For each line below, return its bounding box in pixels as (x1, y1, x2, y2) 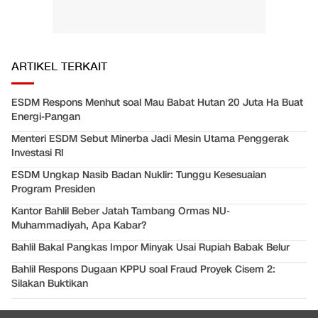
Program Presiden (11, 182, 95, 197)
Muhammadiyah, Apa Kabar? (11, 219, 146, 233)
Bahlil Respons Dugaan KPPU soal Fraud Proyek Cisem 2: (11, 263, 275, 277)
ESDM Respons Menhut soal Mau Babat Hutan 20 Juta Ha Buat (11, 96, 303, 110)
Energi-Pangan (11, 110, 80, 124)
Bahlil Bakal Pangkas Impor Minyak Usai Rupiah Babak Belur (11, 241, 290, 255)
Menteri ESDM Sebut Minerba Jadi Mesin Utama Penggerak (11, 132, 289, 146)
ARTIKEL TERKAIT (11, 60, 107, 75)
